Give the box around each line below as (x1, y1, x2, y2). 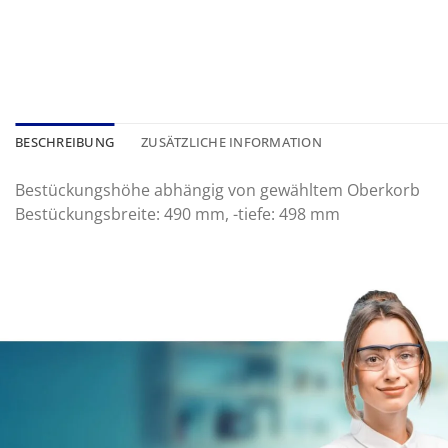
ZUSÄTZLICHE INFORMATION (141, 132, 322, 151)
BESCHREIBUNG (15, 132, 115, 151)
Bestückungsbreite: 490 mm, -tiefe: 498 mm (15, 202, 340, 225)
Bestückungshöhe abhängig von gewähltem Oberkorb (15, 178, 420, 201)
